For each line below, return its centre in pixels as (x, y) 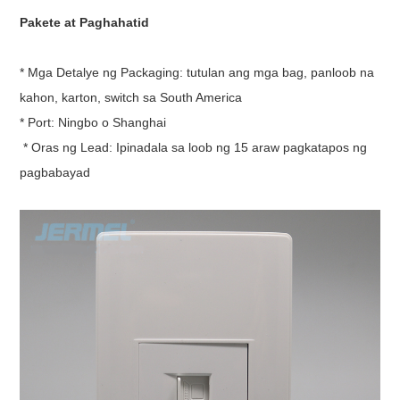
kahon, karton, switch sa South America (135, 98)
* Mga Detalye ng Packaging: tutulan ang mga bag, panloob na (197, 73)
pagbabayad (57, 173)
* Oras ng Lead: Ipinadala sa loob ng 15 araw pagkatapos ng (194, 148)
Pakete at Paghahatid (87, 23)
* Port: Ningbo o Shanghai (95, 123)
